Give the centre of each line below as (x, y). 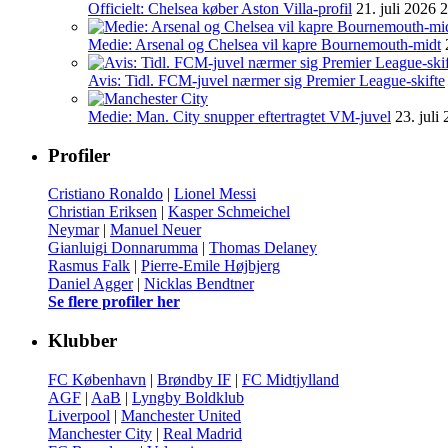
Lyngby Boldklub (188, 397)
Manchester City (100, 433)
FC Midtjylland (290, 379)
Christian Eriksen (102, 212)
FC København (97, 379)
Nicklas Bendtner (199, 284)
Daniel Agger (90, 284)
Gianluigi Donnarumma (123, 248)
